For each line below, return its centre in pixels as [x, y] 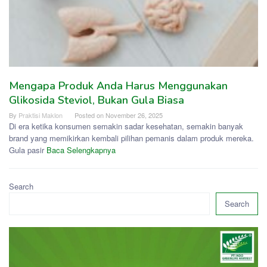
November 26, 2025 [134, 115]
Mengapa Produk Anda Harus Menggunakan [118, 86]
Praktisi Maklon [41, 115]
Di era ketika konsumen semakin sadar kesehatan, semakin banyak [126, 126]
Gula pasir [28, 150]
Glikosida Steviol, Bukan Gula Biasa [97, 100]
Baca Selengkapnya [81, 150]
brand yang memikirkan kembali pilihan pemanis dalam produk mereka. [131, 138]
